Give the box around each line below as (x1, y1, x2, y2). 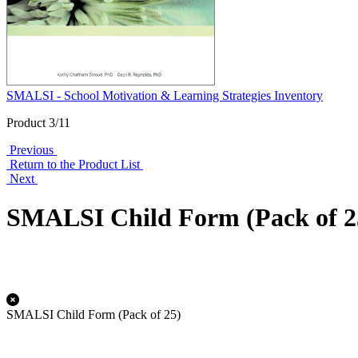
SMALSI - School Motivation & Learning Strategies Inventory (6, 88, 323, 102)
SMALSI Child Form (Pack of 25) (6, 307, 181, 321)
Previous (6, 142, 57, 157)
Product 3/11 (6, 115, 70, 129)
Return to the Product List (6, 157, 143, 171)
